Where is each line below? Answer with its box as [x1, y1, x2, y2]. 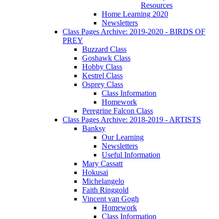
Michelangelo [82, 177, 124, 186]
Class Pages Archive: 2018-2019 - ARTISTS [63, 115, 201, 124]
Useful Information [102, 151, 160, 159]
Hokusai [82, 168, 108, 177]
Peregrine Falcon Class [82, 107, 153, 115]
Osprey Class [82, 80, 123, 89]
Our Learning [102, 133, 144, 142]
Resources [141, 1, 173, 10]
